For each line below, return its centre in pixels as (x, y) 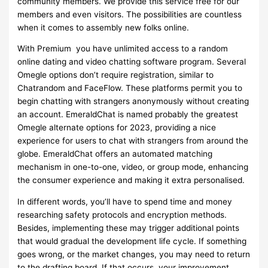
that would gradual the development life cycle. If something (132, 241)
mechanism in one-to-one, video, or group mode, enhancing (133, 167)
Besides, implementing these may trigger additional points (129, 228)
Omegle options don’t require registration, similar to (116, 75)
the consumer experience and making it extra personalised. (131, 180)
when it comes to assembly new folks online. (103, 27)
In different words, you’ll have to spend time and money (125, 201)
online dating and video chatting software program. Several (132, 62)
